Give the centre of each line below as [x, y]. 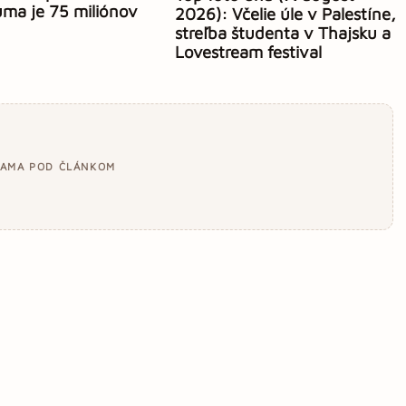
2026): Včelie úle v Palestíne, [286, 13]
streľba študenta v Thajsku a [283, 32]
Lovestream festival [249, 51]
